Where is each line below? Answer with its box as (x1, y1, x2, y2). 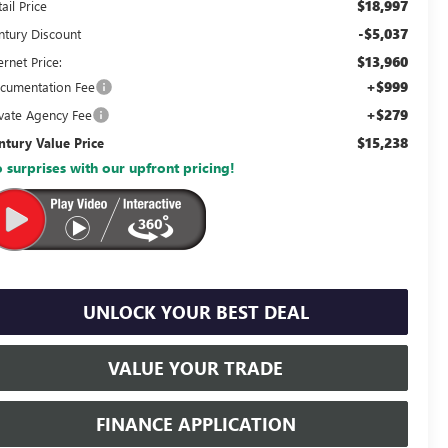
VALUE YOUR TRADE (108, 355, 283, 380)
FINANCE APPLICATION (95, 411, 296, 436)
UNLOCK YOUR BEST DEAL (82, 299, 309, 324)
